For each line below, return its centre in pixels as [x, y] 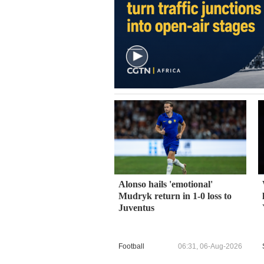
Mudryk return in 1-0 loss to [175, 196]
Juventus [136, 207]
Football [131, 247]
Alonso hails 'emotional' [166, 184]
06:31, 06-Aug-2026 [210, 247]
